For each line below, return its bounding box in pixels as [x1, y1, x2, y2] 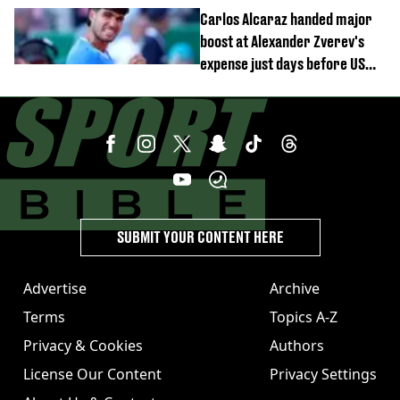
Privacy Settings [270, 364, 377, 385]
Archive [270, 279, 320, 299]
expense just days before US [200, 54, 365, 74]
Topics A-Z [270, 307, 337, 328]
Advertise [23, 279, 87, 299]
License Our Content [23, 364, 162, 385]
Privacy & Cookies [23, 336, 143, 356]
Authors [270, 336, 324, 356]
